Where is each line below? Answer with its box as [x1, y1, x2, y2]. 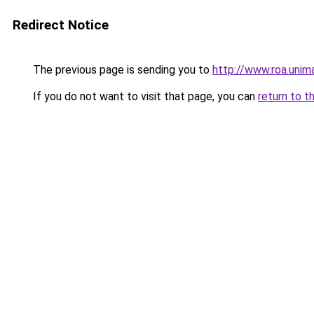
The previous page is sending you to [30, 63, 212, 76]
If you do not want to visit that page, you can [30, 90, 258, 103]
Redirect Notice [13, 17, 109, 33]
